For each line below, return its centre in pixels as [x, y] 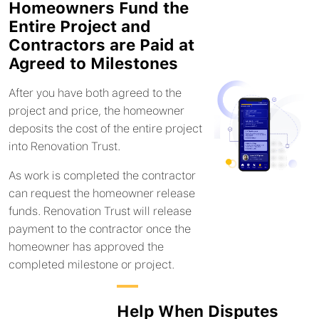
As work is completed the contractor [102, 175]
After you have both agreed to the [95, 93]
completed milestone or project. [91, 264]
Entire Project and [80, 26]
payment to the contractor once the [100, 229]
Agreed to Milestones [93, 63]
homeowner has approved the [86, 246]
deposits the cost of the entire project [105, 128]
